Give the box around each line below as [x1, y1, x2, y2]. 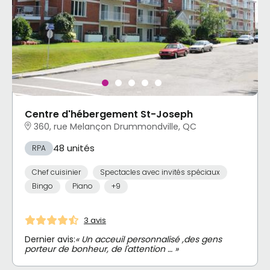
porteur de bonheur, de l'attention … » [25, 243, 178, 256]
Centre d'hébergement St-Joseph [25, 107, 193, 122]
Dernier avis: [25, 233, 75, 246]
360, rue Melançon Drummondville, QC [34, 121, 196, 133]
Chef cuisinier [32, 166, 81, 177]
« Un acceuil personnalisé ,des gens [75, 233, 222, 246]
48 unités [53, 142, 95, 155]
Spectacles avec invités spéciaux [99, 166, 220, 177]
